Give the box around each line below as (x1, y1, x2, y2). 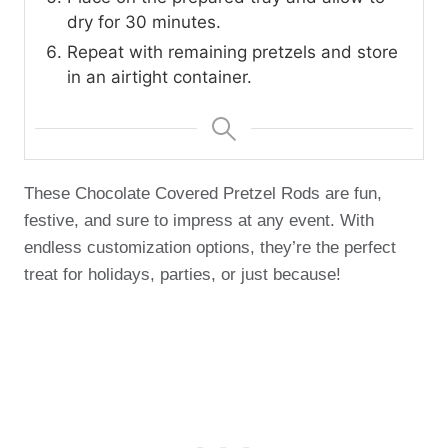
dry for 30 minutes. (67, 11, 221, 32)
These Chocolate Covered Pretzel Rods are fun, (24, 183, 382, 203)
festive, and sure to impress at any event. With (24, 210, 374, 230)
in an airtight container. (67, 66, 252, 87)
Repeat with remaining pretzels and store (67, 41, 398, 62)
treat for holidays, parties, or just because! (24, 264, 341, 284)
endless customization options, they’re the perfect (24, 237, 396, 257)
